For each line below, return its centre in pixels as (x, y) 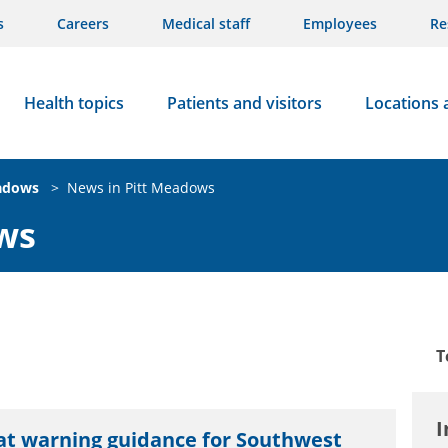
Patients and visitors (244, 103)
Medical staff (206, 23)
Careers (83, 23)
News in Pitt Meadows (141, 187)
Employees (340, 23)
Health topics (73, 103)
